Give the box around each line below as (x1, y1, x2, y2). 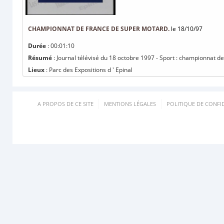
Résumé (28, 53, 52, 62)
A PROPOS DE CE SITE (37, 100, 93, 107)
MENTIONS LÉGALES (104, 100, 156, 107)
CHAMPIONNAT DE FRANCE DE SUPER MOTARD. (28, 24, 169, 33)
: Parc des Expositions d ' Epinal (44, 65, 132, 74)
